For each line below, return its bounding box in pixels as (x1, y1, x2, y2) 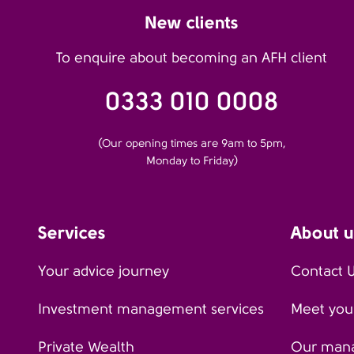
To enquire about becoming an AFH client (56, 50, 328, 66)
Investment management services (38, 301, 264, 317)
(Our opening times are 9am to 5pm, (97, 137, 286, 149)
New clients (145, 12, 239, 32)
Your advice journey (38, 263, 169, 279)
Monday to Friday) (145, 154, 238, 167)
